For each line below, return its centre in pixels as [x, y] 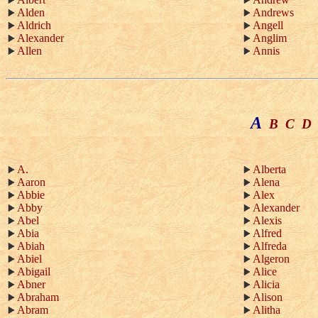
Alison [268, 297]
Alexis [267, 220]
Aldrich [34, 25]
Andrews [273, 12]
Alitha [267, 310]
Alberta [269, 169]
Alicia [266, 284]
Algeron [271, 259]
